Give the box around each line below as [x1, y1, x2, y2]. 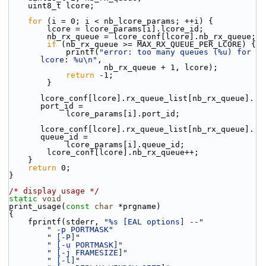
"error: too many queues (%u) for [99, 47, 251, 56]
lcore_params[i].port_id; [66, 109, 180, 118]
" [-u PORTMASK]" [47, 240, 123, 249]
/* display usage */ [9, 186, 99, 195]
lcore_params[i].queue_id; [66, 140, 185, 149]
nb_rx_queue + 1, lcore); [104, 63, 218, 72]
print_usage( [9, 202, 66, 211]
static [9, 194, 37, 203]
